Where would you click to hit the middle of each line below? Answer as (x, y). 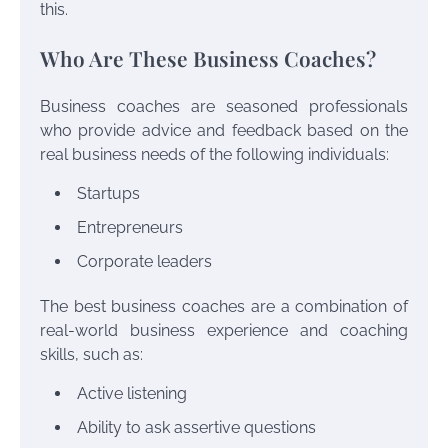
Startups (108, 194)
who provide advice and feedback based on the (224, 131)
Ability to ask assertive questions (196, 428)
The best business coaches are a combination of (224, 307)
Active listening (132, 394)
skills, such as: (91, 355)
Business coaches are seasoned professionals (224, 107)
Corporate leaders (144, 262)
